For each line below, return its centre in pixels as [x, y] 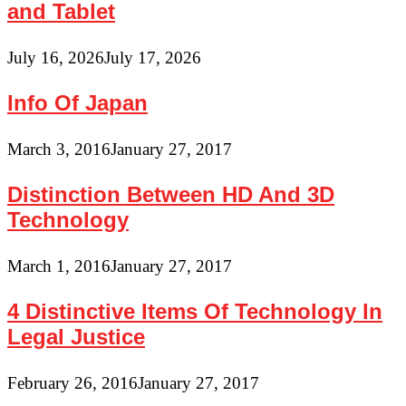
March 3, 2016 [59, 150]
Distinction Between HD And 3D [171, 195]
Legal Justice [76, 337]
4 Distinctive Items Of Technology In [195, 312]
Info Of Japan [77, 103]
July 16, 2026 [56, 58]
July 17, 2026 [153, 58]
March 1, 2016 [59, 266]
